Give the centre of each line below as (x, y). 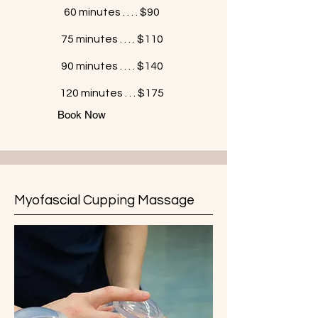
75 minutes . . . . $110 (112, 39)
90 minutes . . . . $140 (112, 66)
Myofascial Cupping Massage (104, 200)
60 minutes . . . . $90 (112, 12)
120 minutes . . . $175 (112, 93)
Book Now (82, 115)
